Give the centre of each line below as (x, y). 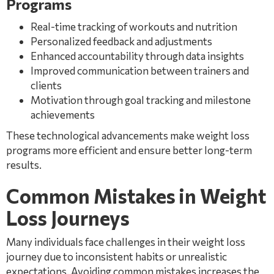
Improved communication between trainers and (140, 71)
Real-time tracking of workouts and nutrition (134, 27)
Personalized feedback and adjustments (121, 41)
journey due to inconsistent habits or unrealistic (117, 257)
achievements (63, 115)
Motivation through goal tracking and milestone (141, 100)
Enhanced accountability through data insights (137, 56)
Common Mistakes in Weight (136, 196)
